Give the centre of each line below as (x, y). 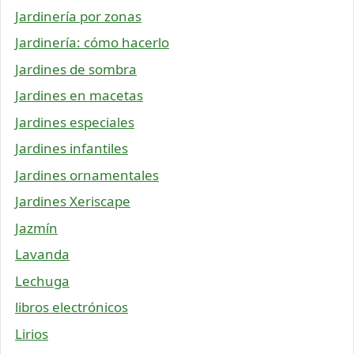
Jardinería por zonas (78, 16)
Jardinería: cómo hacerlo (92, 43)
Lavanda (42, 254)
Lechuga (42, 281)
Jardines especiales (75, 122)
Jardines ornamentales (87, 175)
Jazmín (36, 228)
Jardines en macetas (79, 96)
